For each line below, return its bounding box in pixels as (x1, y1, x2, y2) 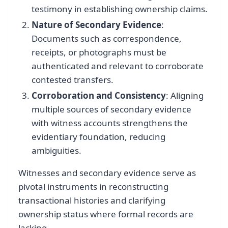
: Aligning (165, 90, 204, 102)
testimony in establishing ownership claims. (31, 3, 208, 15)
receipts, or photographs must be (31, 46, 166, 59)
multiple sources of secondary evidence (31, 103, 191, 116)
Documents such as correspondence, (31, 33, 182, 45)
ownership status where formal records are (18, 208, 193, 220)
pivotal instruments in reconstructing (18, 181, 168, 193)
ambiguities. (31, 145, 81, 157)
